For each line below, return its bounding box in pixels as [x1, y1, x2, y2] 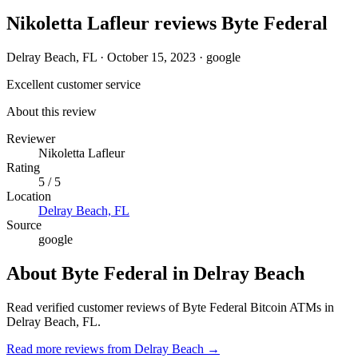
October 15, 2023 [107, 50, 196, 64]
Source [6, 217, 42, 232]
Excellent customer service [6, 77, 141, 91]
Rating [6, 160, 40, 174]
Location [6, 189, 51, 203]
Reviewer [6, 131, 55, 145]
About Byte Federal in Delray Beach [6, 262, 304, 284]
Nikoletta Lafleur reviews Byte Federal [6, 12, 328, 34]
